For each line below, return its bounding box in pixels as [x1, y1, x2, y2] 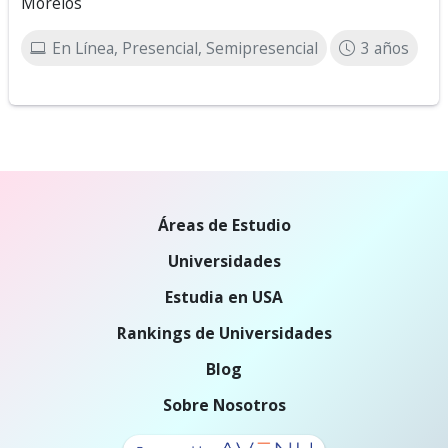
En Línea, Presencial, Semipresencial [52, 37, 318, 59]
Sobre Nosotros [162, 394, 286, 416]
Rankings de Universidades [116, 322, 332, 344]
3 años [361, 37, 409, 59]
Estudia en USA [165, 286, 283, 308]
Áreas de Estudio [157, 214, 291, 236]
